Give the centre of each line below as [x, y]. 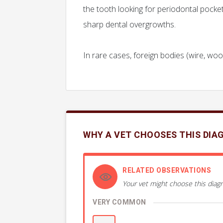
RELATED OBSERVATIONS [167, 171]
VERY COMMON [119, 203]
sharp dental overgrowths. [129, 25]
